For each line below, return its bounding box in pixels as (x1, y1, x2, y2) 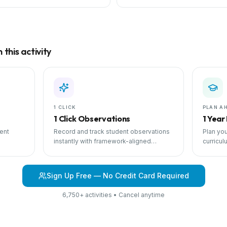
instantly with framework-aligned (54, 137, 152, 145)
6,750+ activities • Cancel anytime (62, 191, 165, 199)
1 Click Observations (54, 113, 130, 124)
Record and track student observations (54, 128, 170, 135)
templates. (54, 147, 86, 155)
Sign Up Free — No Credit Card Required (46, 171, 189, 180)
